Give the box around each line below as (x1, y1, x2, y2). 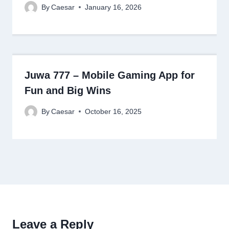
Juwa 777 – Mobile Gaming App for (25, 69, 195, 81)
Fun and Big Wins (25, 84, 111, 96)
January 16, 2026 (85, 3, 142, 11)
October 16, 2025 (85, 107, 142, 116)
